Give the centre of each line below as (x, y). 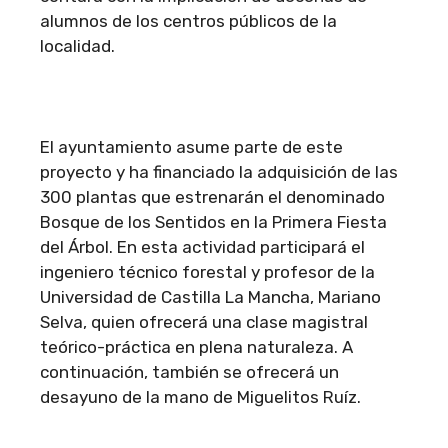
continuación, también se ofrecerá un (189, 371)
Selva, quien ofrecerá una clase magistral (204, 321)
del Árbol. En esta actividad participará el (202, 246)
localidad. (77, 45)
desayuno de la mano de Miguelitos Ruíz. (200, 396)
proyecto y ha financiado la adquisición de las (219, 171)
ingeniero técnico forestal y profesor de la (207, 271)
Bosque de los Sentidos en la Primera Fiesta (213, 221)
